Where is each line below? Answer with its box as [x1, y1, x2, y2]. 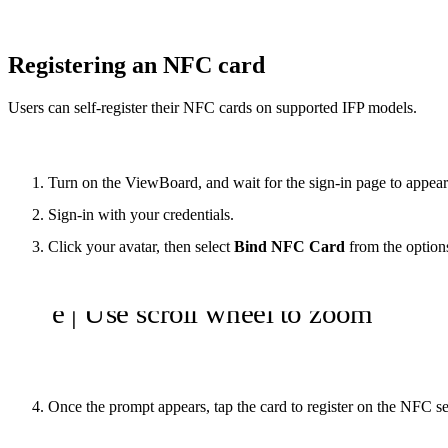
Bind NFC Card [234, 238, 345, 256]
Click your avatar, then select [48, 238, 234, 256]
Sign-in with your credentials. [48, 206, 234, 224]
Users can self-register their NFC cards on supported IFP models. [8, 99, 417, 117]
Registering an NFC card [8, 52, 265, 79]
